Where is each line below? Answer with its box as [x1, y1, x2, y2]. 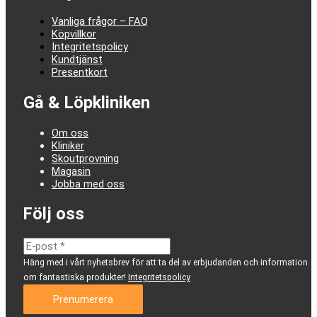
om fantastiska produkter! [23, 272, 128, 283]
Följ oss [23, 204, 84, 224]
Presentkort [52, 66, 108, 79]
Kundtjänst [52, 53, 103, 67]
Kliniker [52, 139, 84, 152]
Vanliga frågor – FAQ [52, 15, 148, 28]
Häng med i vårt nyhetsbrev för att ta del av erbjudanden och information [23, 258, 308, 268]
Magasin [52, 164, 91, 178]
